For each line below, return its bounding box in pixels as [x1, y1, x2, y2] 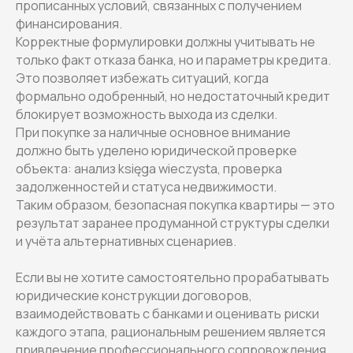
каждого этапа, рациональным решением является [16, 322, 325, 340]
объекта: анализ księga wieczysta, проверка [16, 159, 282, 177]
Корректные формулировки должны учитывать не [16, 32, 315, 50]
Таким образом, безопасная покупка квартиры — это [16, 195, 335, 214]
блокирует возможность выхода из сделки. [16, 105, 277, 123]
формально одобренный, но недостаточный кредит [16, 87, 330, 105]
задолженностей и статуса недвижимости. [16, 177, 277, 195]
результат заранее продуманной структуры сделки [16, 214, 329, 232]
